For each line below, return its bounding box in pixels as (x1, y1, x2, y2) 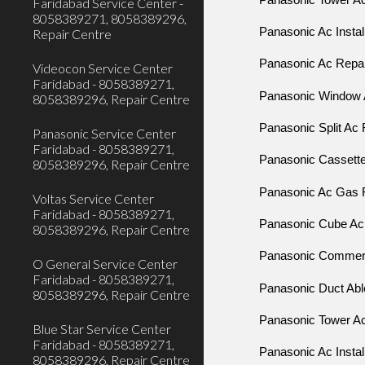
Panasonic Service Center (33, 125, 176, 141)
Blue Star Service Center (33, 321, 171, 336)
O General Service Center (33, 256, 178, 271)
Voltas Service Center (33, 191, 154, 206)
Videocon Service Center (33, 60, 173, 76)
